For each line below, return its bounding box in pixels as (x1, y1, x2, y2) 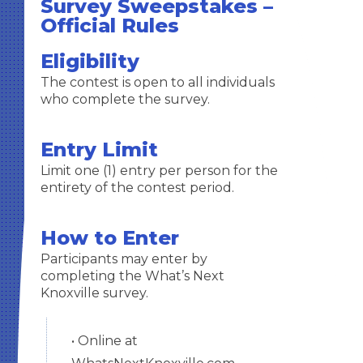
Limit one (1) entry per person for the (40, 163, 278, 178)
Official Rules (40, 14, 179, 37)
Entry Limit (40, 138, 158, 161)
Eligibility (40, 49, 139, 73)
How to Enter (40, 226, 179, 250)
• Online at (70, 333, 138, 348)
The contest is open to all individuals (40, 75, 275, 90)
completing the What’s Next (40, 268, 224, 284)
